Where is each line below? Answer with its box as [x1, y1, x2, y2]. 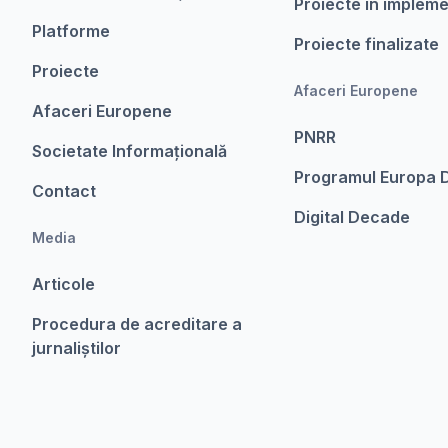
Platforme [32, 21, 110, 41]
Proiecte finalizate [294, 34, 440, 54]
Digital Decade [294, 207, 411, 227]
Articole [32, 274, 95, 294]
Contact [32, 181, 96, 201]
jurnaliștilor [32, 338, 121, 358]
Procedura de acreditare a [32, 314, 242, 334]
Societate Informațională [32, 141, 227, 161]
